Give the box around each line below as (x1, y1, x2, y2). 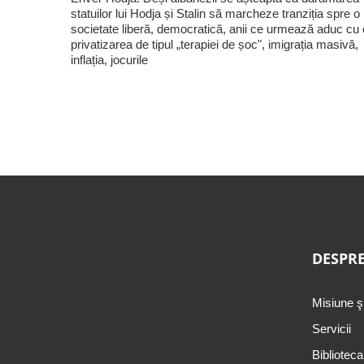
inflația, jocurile (70, 52, 148, 67)
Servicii (312, 321, 352, 336)
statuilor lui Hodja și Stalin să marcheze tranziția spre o (70, 6, 360, 20)
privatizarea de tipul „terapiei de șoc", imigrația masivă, (70, 37, 358, 51)
